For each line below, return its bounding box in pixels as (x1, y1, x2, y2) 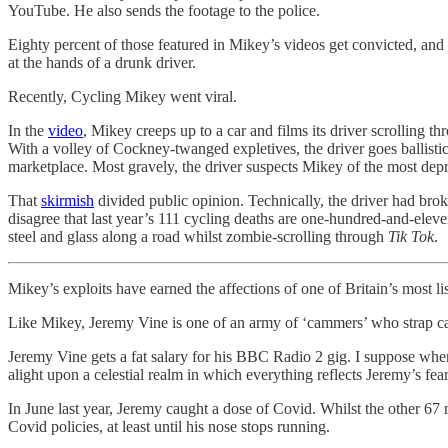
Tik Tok (388, 227, 434, 245)
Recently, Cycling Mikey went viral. (8, 87, 237, 105)
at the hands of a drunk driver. (8, 53, 196, 71)
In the (8, 121, 48, 139)
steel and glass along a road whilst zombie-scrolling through (8, 227, 388, 245)
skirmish (41, 191, 94, 209)
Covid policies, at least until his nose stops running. (8, 417, 330, 435)
